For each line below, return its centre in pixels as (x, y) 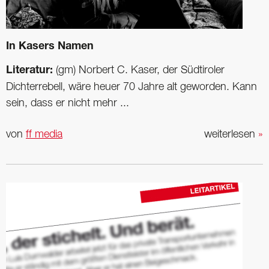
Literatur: (31, 71)
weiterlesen (231, 134)
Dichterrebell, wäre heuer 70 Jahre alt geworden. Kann (131, 87)
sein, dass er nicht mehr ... (68, 103)
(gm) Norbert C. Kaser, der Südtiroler (140, 70)
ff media (44, 134)
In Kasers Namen (50, 47)
